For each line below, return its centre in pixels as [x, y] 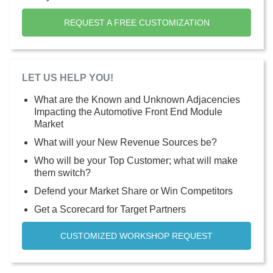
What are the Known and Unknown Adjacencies [137, 99]
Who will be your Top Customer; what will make [136, 160]
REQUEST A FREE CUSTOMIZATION [136, 22]
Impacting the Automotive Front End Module [128, 112]
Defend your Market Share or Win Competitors [133, 191]
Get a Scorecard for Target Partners [110, 209]
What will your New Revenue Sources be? [126, 142]
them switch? [62, 172]
